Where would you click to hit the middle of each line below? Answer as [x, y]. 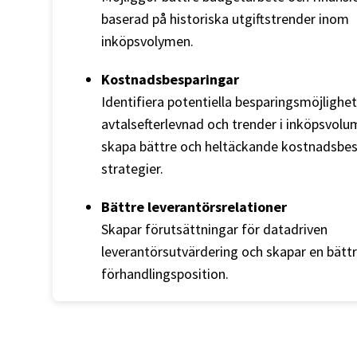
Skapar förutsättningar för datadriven [214, 229]
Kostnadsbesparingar [170, 80]
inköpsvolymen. [147, 41]
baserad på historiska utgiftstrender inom [225, 19]
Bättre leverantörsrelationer [194, 207]
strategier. [132, 169]
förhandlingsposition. [165, 274]
